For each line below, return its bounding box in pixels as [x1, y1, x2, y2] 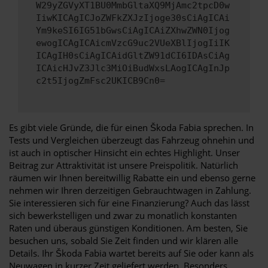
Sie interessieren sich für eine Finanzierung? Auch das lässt [9, 196, 249, 209]
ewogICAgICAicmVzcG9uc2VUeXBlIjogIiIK [36, 38, 230, 49]
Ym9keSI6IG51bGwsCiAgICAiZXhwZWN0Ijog [36, 25, 230, 36]
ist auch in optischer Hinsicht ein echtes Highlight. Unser [9, 146, 240, 159]
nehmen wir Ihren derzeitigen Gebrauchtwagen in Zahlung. [9, 184, 251, 196]
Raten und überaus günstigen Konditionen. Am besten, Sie [9, 221, 248, 234]
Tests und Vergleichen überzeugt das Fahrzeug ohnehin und [9, 133, 254, 146]
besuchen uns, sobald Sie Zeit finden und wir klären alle [9, 234, 238, 246]
